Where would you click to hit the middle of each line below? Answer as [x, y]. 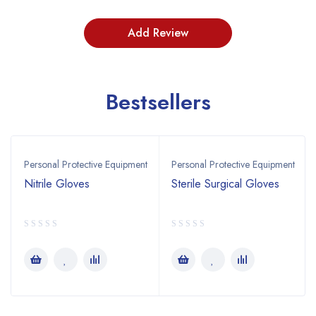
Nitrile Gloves [56, 184]
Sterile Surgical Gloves [225, 184]
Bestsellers [158, 102]
